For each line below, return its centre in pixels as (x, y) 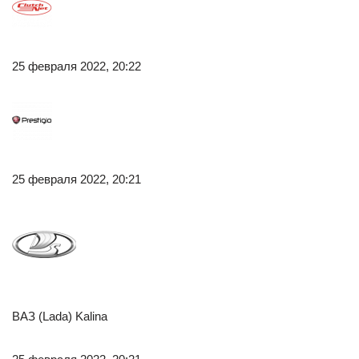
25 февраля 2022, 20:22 (77, 66)
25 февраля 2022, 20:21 (77, 179)
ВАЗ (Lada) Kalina (60, 316)
